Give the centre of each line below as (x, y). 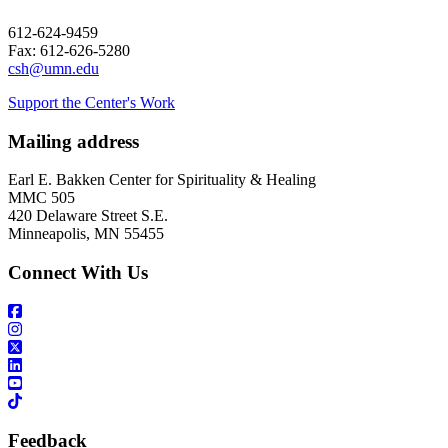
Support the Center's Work (91, 102)
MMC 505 (41, 198)
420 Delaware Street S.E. (88, 216)
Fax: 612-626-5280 (69, 50)
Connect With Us (78, 273)
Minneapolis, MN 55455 (86, 234)
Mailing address (73, 141)
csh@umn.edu (53, 68)
